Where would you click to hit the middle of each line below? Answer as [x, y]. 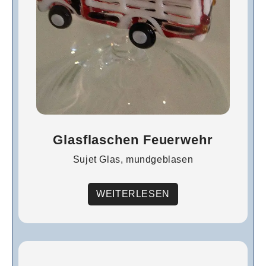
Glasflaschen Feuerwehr [133, 140]
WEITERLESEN [133, 194]
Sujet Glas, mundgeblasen [133, 159]
